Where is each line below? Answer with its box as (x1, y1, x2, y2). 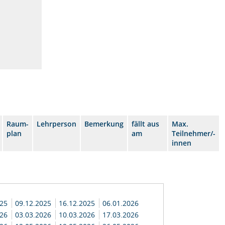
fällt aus (132, 119, 160, 129)
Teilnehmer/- (172, 129, 216, 138)
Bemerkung (84, 119, 124, 129)
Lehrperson (37, 119, 77, 129)
